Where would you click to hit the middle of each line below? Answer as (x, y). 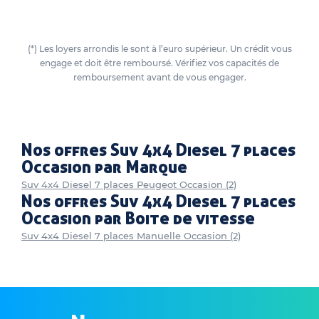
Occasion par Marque (104, 167)
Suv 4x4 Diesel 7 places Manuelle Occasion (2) (131, 236)
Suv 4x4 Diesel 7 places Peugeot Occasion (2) (129, 184)
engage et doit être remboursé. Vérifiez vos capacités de (159, 63)
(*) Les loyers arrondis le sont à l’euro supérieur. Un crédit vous (159, 49)
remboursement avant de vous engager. (159, 77)
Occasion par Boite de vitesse (138, 219)
